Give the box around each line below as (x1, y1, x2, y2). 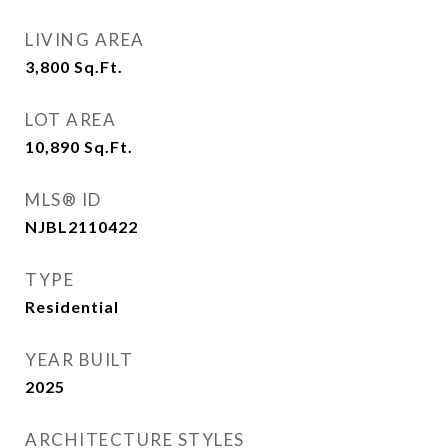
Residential (25, 297, 119, 316)
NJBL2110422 (25, 217, 138, 236)
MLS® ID (25, 189, 102, 210)
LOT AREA (25, 109, 116, 130)
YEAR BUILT (25, 349, 133, 370)
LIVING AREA (25, 29, 145, 50)
